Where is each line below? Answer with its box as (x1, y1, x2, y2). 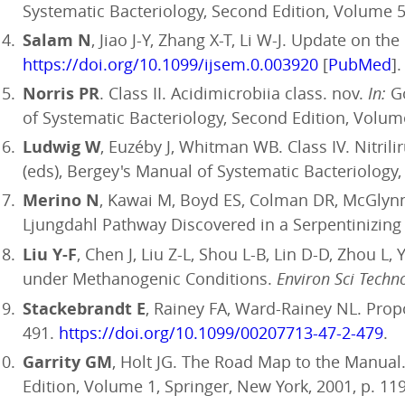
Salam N (23, 29, 91, 52)
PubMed (328, 53, 391, 75)
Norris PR (23, 82, 99, 105)
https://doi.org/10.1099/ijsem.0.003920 (23, 53, 318, 75)
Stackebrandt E (23, 297, 146, 320)
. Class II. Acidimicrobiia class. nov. (99, 82, 368, 104)
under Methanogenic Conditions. (23, 268, 277, 289)
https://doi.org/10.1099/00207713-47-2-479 (59, 322, 383, 344)
